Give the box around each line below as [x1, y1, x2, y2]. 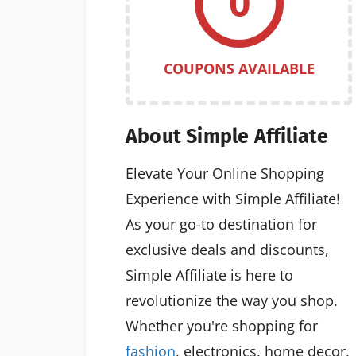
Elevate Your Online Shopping [126, 164, 324, 184]
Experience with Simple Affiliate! [126, 189, 340, 209]
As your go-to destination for [126, 215, 317, 234]
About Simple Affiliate [126, 125, 329, 149]
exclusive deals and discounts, [126, 240, 329, 260]
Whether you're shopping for [126, 316, 318, 336]
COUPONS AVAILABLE [163, 58, 315, 78]
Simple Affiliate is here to [126, 265, 293, 285]
